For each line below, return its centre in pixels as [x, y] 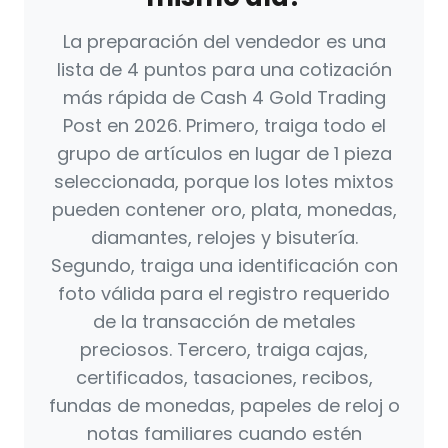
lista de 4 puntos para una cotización [224, 70]
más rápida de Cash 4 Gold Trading [224, 98]
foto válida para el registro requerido [224, 294]
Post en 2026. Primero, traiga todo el [224, 126]
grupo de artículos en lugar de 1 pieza [224, 154]
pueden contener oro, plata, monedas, [224, 210]
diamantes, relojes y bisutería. [224, 238]
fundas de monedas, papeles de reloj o [224, 406]
